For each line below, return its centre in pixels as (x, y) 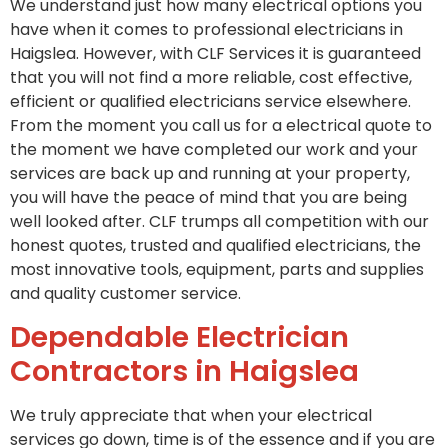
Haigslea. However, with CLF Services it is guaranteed (215, 54)
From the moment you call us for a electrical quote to (221, 126)
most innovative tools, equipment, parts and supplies (217, 270)
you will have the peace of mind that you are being (208, 198)
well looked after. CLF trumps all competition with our (219, 222)
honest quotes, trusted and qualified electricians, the (215, 246)
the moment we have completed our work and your (214, 150)
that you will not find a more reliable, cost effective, (211, 78)
